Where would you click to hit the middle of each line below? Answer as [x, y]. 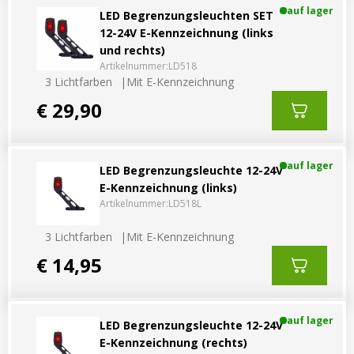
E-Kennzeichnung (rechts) [173, 342]
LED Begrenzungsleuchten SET [186, 15]
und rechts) [132, 50]
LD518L [185, 203]
